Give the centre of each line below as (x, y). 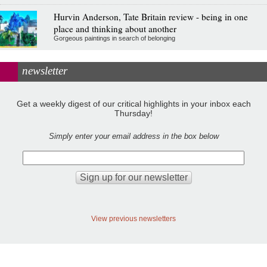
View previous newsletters (133, 219)
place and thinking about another (115, 28)
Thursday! (133, 114)
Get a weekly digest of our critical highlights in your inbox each (133, 104)
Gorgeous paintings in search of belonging (114, 38)
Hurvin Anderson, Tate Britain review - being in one (150, 16)
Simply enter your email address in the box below (133, 136)
